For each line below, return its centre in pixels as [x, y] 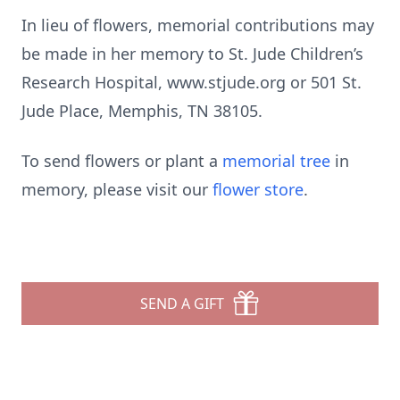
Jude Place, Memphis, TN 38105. [142, 111]
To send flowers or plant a [122, 161]
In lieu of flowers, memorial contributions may [198, 25]
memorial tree [276, 161]
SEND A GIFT [182, 304]
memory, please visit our [117, 189]
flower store [258, 189]
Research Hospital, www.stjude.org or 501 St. [192, 82]
